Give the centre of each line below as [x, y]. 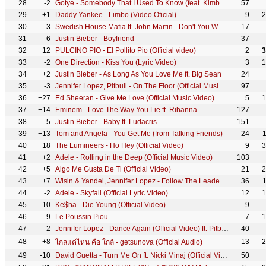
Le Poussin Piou [82, 217]
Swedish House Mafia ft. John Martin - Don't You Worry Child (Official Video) [221, 27]
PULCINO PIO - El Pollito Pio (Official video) [126, 50]
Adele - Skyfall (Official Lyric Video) [112, 193]
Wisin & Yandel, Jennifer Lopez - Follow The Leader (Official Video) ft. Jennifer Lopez [223, 181]
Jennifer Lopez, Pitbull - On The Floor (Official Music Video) [222, 86]
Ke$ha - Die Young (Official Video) [110, 205]
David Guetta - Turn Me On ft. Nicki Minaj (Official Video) [224, 255]
